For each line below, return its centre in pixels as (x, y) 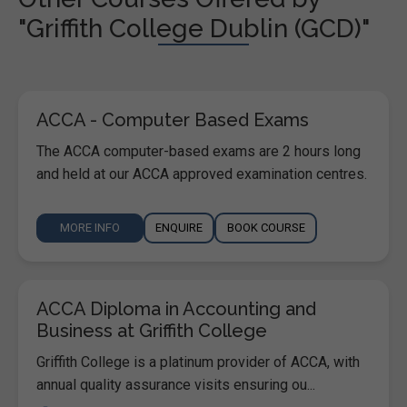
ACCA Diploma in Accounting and (176, 308)
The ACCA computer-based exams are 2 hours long (199, 151)
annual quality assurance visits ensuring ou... (176, 384)
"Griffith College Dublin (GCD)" (194, 28)
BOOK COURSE (266, 227)
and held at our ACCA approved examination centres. (202, 174)
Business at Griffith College (152, 330)
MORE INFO (90, 227)
